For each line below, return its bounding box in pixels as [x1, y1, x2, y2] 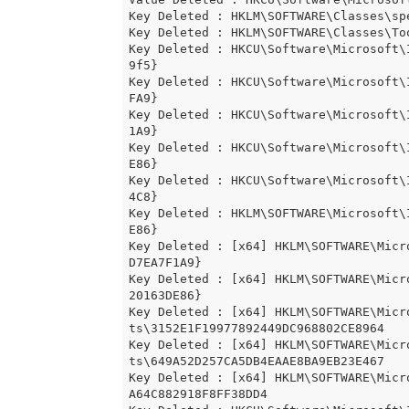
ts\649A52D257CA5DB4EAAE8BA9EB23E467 [128, 354, 384, 369]
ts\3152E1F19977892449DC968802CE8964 [128, 321, 384, 336]
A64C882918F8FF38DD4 [128, 387, 267, 402]
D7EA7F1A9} [128, 256, 202, 270]
